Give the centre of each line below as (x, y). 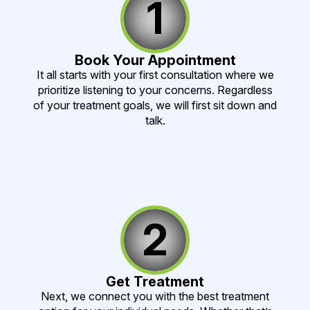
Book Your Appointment (155, 61)
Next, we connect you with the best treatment (155, 297)
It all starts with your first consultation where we (155, 75)
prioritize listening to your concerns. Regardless (155, 90)
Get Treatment (155, 282)
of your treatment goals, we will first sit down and (155, 106)
